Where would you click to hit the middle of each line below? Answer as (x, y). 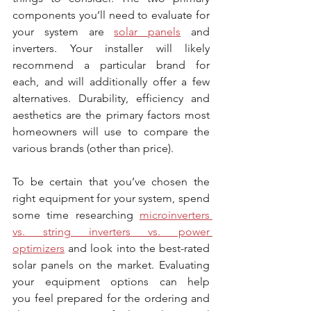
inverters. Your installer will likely (111, 48)
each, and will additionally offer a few (111, 82)
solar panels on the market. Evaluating (111, 265)
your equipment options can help (111, 281)
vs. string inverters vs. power (111, 232)
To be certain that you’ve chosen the (111, 182)
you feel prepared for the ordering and (111, 298)
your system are (64, 32)
